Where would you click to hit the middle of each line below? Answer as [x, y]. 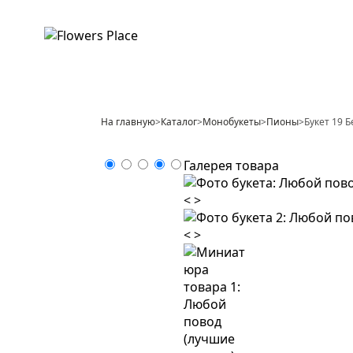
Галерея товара [231, 165]
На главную [128, 122]
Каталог [179, 122]
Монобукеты [232, 122]
